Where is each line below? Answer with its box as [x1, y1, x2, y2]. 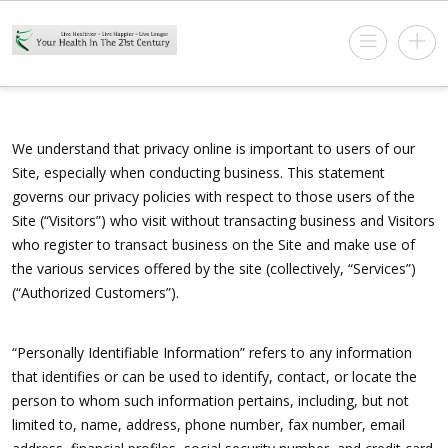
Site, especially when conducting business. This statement [12, 163, 385, 183]
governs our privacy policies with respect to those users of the [12, 187, 415, 207]
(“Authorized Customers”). [12, 283, 179, 303]
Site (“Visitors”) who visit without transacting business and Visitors [12, 211, 435, 231]
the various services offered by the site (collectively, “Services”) [12, 259, 416, 279]
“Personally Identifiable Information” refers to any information [12, 343, 412, 363]
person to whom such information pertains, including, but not [12, 391, 409, 411]
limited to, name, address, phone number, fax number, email [12, 415, 405, 435]
